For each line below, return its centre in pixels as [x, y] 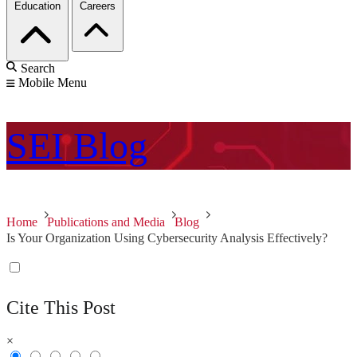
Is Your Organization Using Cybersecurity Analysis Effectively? [167, 238]
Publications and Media [106, 222]
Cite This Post [61, 308]
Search [38, 69]
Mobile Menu [53, 83]
